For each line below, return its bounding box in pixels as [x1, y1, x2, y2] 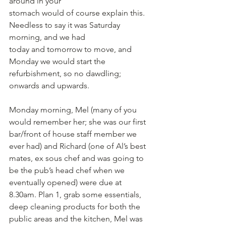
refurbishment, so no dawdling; [9, 69, 123, 78]
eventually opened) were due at [9, 178, 124, 187]
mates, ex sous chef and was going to [9, 153, 146, 163]
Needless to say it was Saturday [9, 20, 122, 30]
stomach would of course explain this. [9, 8, 147, 18]
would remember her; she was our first [9, 117, 148, 127]
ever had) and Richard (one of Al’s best [9, 141, 148, 151]
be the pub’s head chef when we [9, 165, 127, 175]
